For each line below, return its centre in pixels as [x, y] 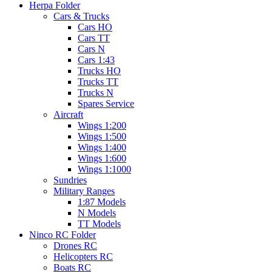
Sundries [70, 180]
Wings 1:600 [102, 158]
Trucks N [96, 93]
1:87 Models [102, 202]
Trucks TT [98, 82]
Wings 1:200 [102, 126]
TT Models [99, 224]
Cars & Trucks [81, 16]
